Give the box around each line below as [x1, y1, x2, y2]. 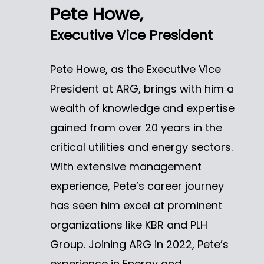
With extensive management [49, 159, 202, 174]
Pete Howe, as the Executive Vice [49, 61, 221, 77]
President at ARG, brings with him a [49, 81, 234, 96]
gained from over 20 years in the [49, 120, 222, 135]
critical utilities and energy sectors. [49, 139, 233, 154]
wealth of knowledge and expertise [49, 100, 235, 115]
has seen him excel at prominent [49, 197, 222, 213]
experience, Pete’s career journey [49, 178, 224, 193]
